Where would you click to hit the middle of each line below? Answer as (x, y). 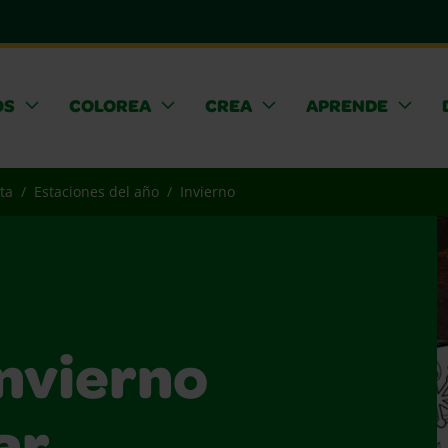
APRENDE (346, 108)
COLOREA (109, 108)
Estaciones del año (96, 191)
